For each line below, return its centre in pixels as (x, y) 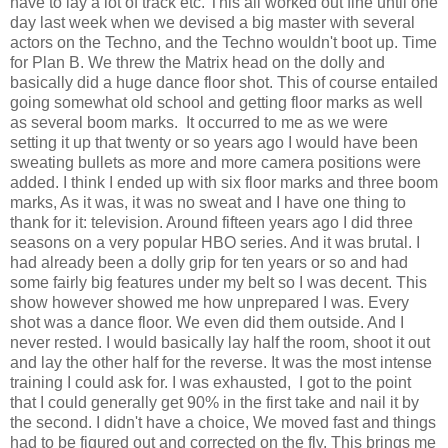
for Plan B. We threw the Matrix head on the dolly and (197, 62)
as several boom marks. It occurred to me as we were (199, 122)
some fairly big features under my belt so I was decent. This (218, 282)
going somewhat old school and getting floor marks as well (216, 102)
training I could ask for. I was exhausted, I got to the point (210, 382)
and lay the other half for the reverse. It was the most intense (221, 362)
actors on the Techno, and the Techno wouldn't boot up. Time (223, 42)
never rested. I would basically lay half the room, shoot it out (220, 342)
